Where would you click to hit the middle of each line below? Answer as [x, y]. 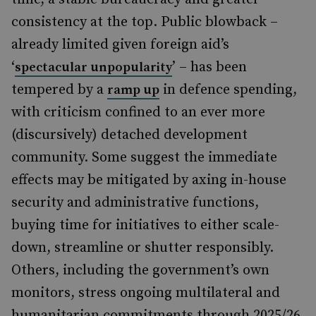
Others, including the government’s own [140, 271]
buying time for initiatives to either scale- [145, 225]
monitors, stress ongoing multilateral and [146, 293]
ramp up [133, 90]
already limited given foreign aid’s [120, 45]
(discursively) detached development [129, 135]
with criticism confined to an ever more [138, 113]
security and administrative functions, [135, 203]
